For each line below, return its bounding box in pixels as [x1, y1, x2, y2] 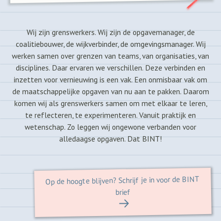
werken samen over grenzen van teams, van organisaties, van [12, 51, 209, 61]
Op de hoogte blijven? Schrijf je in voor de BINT [45, 174, 200, 186]
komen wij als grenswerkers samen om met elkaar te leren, [14, 98, 207, 108]
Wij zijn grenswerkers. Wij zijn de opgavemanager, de [26, 27, 195, 37]
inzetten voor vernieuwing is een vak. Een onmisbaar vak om [14, 74, 207, 84]
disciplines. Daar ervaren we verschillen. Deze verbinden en [16, 63, 205, 73]
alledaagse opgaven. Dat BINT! [59, 134, 162, 144]
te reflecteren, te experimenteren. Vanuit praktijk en [25, 110, 196, 120]
